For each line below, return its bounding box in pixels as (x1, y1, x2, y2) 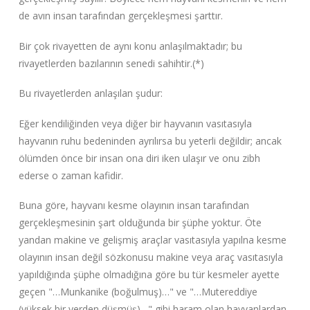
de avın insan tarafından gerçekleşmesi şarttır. (18, 9, 223, 23)
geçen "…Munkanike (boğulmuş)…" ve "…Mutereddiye (18, 285, 257, 299)
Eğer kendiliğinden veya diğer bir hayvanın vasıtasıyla (18, 116, 252, 130)
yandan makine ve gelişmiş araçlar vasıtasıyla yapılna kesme (18, 233, 286, 247)
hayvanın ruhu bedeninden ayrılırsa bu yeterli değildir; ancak (18, 134, 282, 147)
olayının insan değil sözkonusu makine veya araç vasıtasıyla (18, 250, 283, 264)
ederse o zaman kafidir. (18, 168, 123, 182)
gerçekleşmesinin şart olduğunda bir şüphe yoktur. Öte (18, 216, 262, 230)
